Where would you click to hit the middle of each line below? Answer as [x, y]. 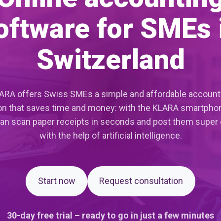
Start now [56, 181]
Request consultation [141, 181]
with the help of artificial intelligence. [110, 135]
